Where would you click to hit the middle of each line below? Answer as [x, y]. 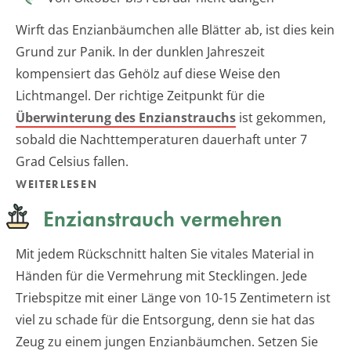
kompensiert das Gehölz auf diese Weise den [148, 73]
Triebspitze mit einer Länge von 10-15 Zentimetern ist [173, 297]
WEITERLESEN [57, 184]
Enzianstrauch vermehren [163, 219]
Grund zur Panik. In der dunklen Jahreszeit [140, 51]
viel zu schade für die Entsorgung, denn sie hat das [165, 319]
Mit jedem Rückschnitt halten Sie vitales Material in [165, 253]
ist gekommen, [281, 117]
